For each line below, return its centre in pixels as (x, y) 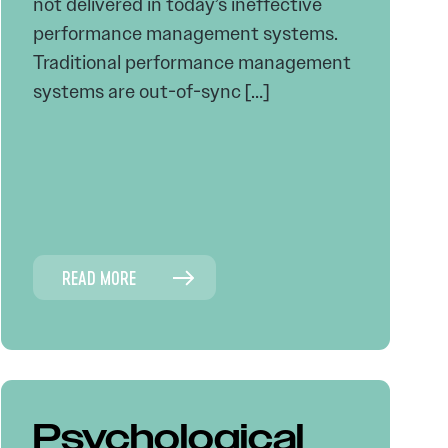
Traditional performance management (191, 62)
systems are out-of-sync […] (150, 91)
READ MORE (98, 277)
